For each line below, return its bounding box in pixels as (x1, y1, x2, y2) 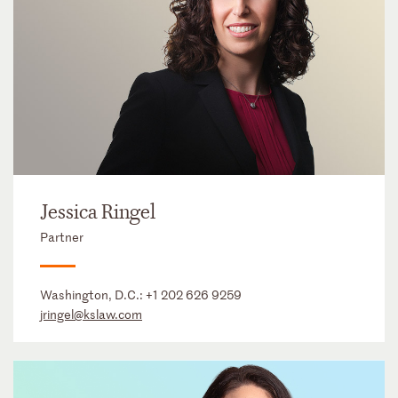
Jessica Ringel (40, 200, 155, 226)
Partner (40, 228, 84, 246)
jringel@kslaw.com (40, 306, 142, 323)
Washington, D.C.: (40, 286, 146, 304)
